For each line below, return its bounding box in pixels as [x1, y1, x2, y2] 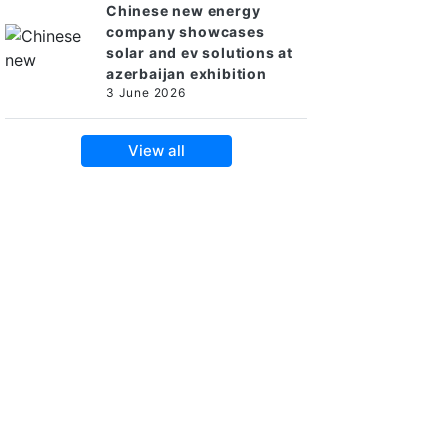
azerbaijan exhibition [106, 65, 267, 82]
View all [127, 141, 185, 160]
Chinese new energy [106, 2, 261, 19]
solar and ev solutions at [106, 44, 294, 61]
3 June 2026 [106, 85, 186, 100]
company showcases [106, 23, 265, 40]
